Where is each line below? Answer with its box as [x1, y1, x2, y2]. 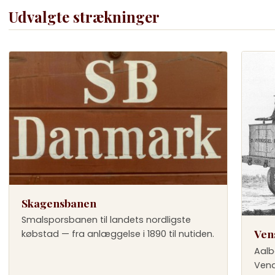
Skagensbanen [21, 196, 96, 211]
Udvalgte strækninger [9, 6, 160, 26]
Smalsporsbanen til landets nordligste [21, 214, 191, 227]
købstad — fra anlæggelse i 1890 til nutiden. [21, 228, 214, 241]
